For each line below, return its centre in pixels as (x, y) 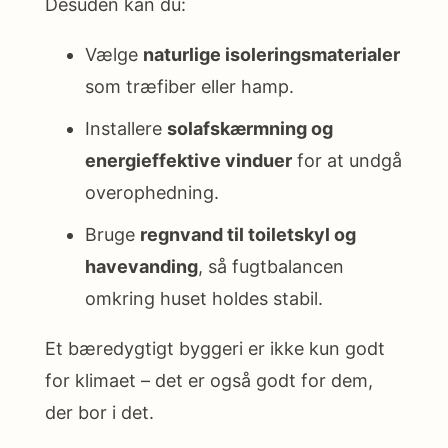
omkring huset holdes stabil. (204, 298)
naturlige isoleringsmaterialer (271, 54)
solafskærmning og (250, 128)
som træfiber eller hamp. (189, 86)
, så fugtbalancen (271, 266)
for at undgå (347, 160)
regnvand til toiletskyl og (248, 234)
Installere (126, 128)
